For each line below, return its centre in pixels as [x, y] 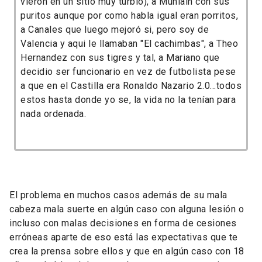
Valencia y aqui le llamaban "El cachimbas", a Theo [129, 43]
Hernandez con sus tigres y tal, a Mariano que [120, 57]
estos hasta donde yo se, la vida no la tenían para [128, 99]
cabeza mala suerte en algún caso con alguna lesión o [127, 209]
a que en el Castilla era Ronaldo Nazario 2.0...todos [131, 85]
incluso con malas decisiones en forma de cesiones [123, 223]
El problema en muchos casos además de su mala [118, 195]
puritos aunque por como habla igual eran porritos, [129, 15]
